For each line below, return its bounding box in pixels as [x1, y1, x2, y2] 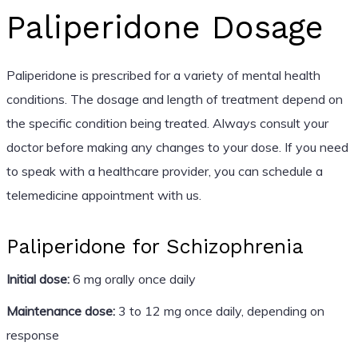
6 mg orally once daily [69, 270, 196, 287]
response [6, 326, 59, 343]
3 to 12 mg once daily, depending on [114, 302, 324, 319]
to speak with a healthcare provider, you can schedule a [6, 162, 323, 179]
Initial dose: [6, 270, 70, 287]
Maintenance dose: [6, 302, 115, 319]
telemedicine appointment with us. [6, 186, 201, 203]
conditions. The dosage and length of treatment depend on [6, 90, 343, 107]
